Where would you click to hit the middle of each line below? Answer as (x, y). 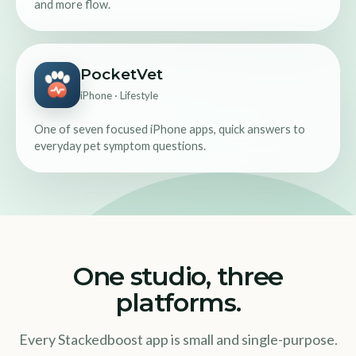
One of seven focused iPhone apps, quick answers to (170, 130)
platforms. (178, 303)
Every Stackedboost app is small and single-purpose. (178, 340)
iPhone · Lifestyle (119, 95)
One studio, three (178, 277)
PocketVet (122, 74)
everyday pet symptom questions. (120, 146)
